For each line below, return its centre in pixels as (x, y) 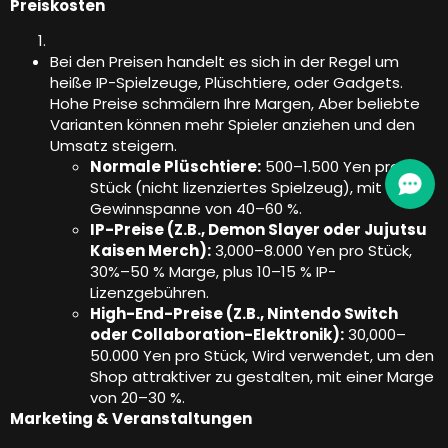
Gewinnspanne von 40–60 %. (196, 209)
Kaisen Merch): (150, 251)
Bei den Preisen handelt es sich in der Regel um (224, 62)
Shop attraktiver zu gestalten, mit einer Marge (262, 377)
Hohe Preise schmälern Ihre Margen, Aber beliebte (235, 104)
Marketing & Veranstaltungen (131, 419)
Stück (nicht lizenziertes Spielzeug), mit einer (256, 188)
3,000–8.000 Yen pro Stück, (311, 251)
